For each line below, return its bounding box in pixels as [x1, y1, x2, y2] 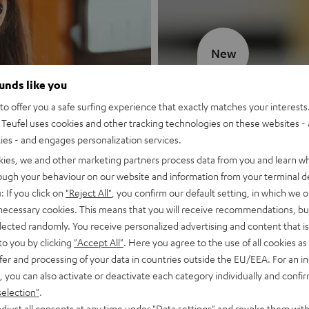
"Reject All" [66, 186, 112, 199]
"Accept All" [74, 235, 123, 248]
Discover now [197, 166, 266, 181]
